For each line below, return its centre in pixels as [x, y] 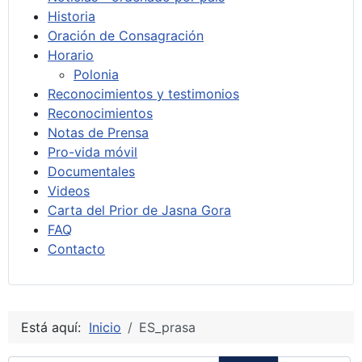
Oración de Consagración [126, 35]
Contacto [76, 248]
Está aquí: [55, 327]
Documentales [91, 171]
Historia [72, 16]
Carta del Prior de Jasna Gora [139, 210]
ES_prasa [167, 327]
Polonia [96, 74]
